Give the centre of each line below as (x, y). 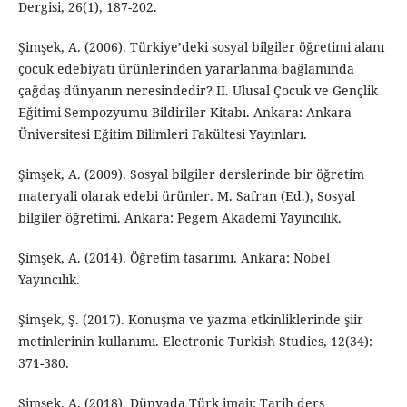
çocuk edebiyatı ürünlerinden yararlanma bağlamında (186, 69)
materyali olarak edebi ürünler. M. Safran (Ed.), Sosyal (186, 196)
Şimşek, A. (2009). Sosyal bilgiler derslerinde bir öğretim (191, 174)
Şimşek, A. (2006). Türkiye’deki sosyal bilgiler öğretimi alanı (201, 47)
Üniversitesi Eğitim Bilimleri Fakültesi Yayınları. (162, 134)
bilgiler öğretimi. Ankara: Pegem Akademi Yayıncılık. (179, 218)
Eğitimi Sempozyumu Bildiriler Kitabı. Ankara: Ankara (184, 113)
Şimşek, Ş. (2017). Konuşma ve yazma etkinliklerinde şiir (190, 320)
